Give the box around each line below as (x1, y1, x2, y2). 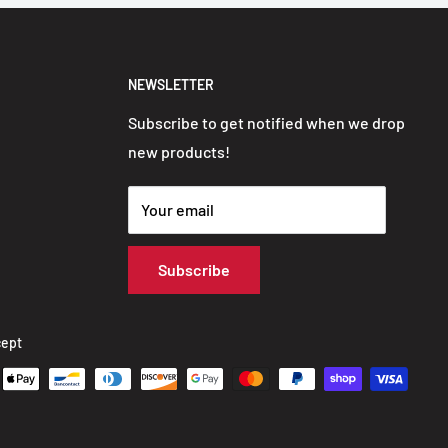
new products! (127, 141, 230, 161)
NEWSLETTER (127, 75, 214, 93)
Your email (140, 199, 214, 219)
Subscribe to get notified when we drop (127, 112, 405, 132)
